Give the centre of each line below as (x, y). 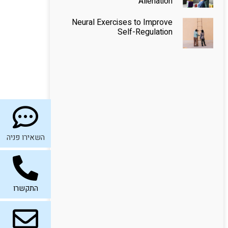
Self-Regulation (145, 32)
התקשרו (25, 188)
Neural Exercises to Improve (122, 22)
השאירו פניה (25, 137)
